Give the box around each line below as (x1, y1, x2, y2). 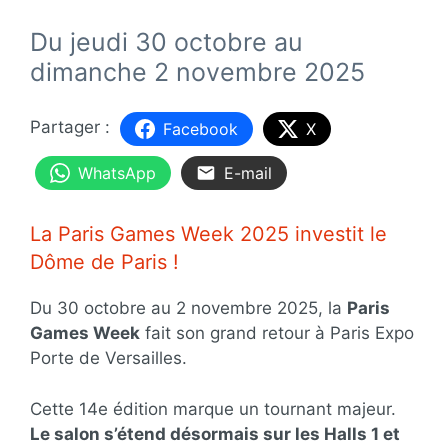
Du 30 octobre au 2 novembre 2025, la (30, 298, 347, 318)
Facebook (163, 118, 238, 139)
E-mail (224, 162, 272, 183)
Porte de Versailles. (30, 348, 187, 368)
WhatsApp (78, 162, 156, 183)
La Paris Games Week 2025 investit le (30, 222, 387, 246)
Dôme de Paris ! (30, 250, 179, 274)
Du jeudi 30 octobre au (30, 26, 303, 57)
